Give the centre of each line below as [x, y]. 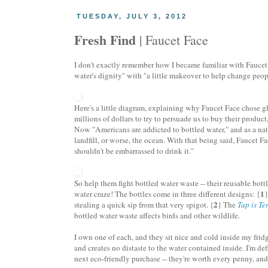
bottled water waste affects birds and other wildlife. [157, 216]
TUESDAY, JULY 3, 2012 [132, 16]
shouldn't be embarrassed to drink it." [134, 151]
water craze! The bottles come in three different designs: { [167, 194]
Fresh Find [105, 39]
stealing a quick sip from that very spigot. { [144, 205]
